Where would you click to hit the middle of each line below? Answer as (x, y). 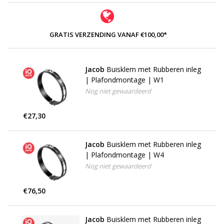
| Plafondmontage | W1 (124, 79)
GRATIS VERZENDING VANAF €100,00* (108, 35)
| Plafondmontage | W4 (124, 155)
